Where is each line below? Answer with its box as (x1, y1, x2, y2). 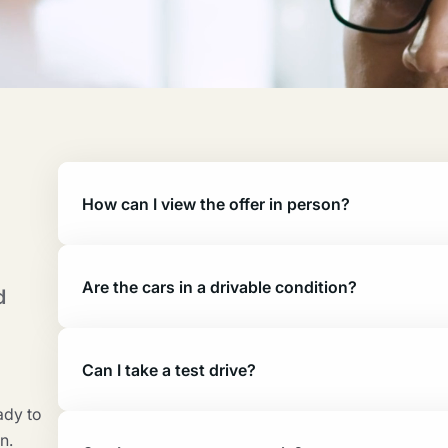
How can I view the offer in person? (82, 193, 350, 214)
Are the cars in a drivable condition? (82, 276, 357, 297)
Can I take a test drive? (82, 359, 256, 380)
